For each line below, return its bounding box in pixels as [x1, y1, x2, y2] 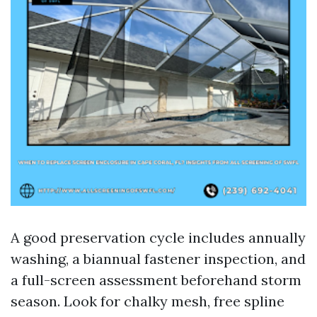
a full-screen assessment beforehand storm [11, 271, 301, 289]
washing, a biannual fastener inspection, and [11, 250, 306, 267]
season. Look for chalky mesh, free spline [11, 292, 284, 310]
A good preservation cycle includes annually [11, 229, 306, 246]
